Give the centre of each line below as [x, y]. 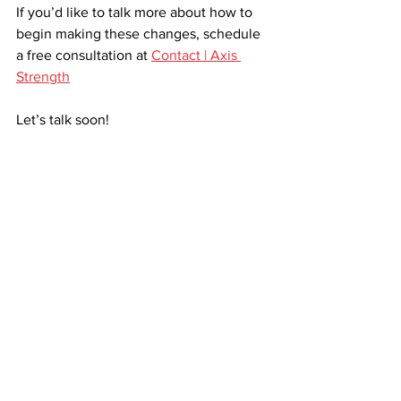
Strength [43, 77]
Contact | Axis [196, 55]
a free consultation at [84, 55]
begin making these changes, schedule [140, 34]
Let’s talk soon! [63, 119]
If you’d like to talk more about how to [136, 12]
